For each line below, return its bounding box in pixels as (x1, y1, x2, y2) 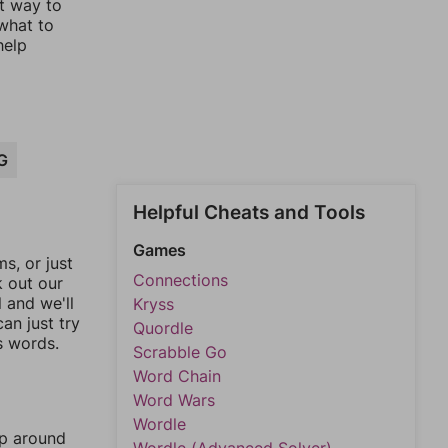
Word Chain (133, 366, 221, 386)
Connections (133, 270, 228, 290)
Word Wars (133, 390, 215, 410)
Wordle (133, 414, 186, 434)
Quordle (133, 318, 193, 338)
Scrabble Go (133, 342, 227, 362)
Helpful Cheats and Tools (133, 201, 365, 224)
